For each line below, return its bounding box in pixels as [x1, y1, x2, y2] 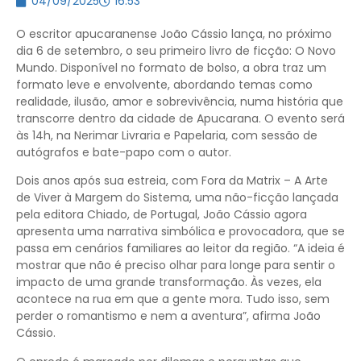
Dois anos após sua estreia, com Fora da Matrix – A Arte [16, 172, 328, 189]
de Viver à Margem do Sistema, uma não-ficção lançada [16, 189, 338, 206]
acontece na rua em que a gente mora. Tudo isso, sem [16, 291, 330, 308]
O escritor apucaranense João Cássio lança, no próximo [16, 26, 332, 42]
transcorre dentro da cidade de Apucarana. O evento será [16, 110, 345, 127]
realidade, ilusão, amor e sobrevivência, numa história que [16, 93, 343, 110]
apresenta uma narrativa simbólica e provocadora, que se [16, 223, 345, 240]
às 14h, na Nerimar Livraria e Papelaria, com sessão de [16, 127, 317, 143]
